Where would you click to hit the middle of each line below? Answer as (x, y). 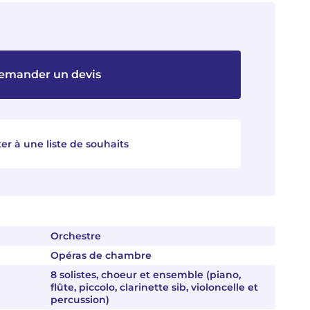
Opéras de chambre (101, 255)
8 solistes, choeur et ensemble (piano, (146, 275)
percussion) (80, 300)
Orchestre (76, 236)
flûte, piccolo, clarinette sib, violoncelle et (154, 287)
